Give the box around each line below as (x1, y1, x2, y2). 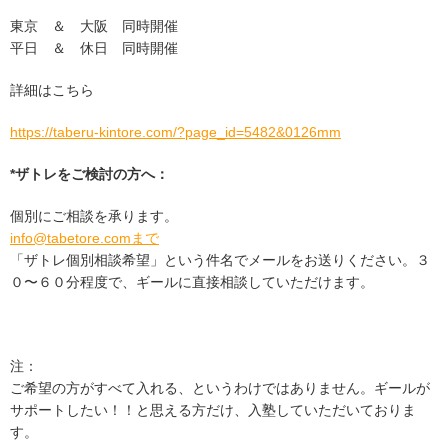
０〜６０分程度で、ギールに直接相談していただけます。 (10, 274, 374, 290)
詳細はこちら (10, 82, 94, 98)
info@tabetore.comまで (10, 230, 159, 246)
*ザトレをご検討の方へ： (10, 166, 169, 182)
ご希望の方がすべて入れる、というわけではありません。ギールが (10, 380, 430, 396)
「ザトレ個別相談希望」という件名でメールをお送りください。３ (10, 252, 430, 268)
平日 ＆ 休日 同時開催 (10, 40, 178, 56)
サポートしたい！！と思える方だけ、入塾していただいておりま (10, 402, 416, 418)
